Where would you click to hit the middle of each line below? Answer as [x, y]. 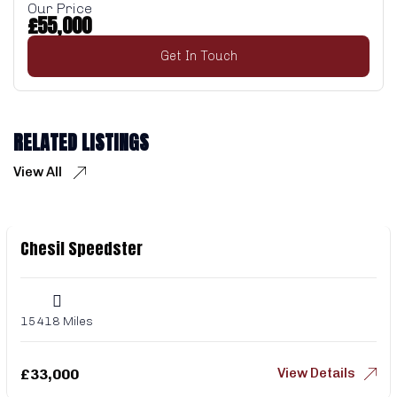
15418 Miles [57, 321]
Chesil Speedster [82, 248]
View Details [316, 373]
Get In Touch [198, 55]
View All [39, 171]
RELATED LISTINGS [81, 142]
